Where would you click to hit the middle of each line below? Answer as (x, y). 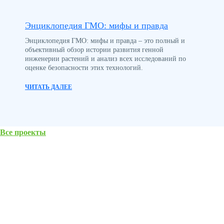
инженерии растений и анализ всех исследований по (105, 59)
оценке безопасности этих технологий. (85, 68)
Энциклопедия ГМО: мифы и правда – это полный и (105, 41)
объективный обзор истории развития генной (94, 50)
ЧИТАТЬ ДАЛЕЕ (48, 87)
